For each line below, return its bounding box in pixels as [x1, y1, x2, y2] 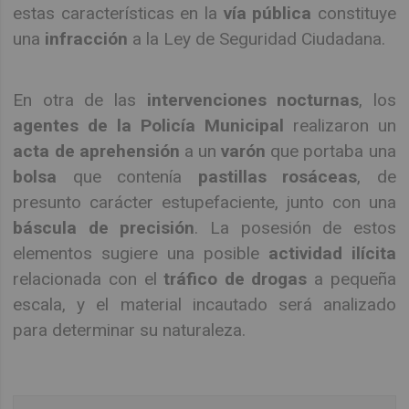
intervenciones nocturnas [146, 89, 360, 110]
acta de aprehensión [13, 140, 180, 162]
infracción [45, 28, 129, 50]
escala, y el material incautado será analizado [13, 293, 396, 315]
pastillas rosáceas [197, 165, 358, 187]
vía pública [223, 3, 312, 25]
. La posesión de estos [194, 216, 396, 238]
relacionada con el [13, 267, 164, 289]
